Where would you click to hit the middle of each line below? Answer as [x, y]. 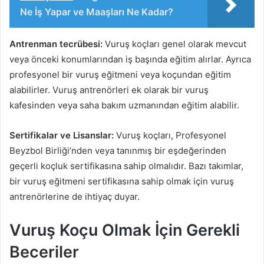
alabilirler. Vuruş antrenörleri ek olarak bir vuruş [109, 90]
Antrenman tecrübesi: [56, 44]
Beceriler [44, 252]
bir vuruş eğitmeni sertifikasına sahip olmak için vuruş [122, 181]
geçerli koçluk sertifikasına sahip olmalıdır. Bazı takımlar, [126, 166]
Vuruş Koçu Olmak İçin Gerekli [125, 230]
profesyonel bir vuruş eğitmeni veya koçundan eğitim [120, 75]
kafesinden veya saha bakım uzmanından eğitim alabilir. [124, 105]
